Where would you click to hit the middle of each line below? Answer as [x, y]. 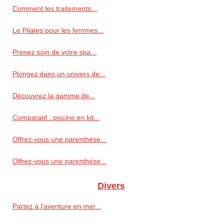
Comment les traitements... [55, 9]
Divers [111, 186]
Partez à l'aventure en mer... [57, 206]
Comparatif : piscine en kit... [56, 118]
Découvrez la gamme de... [54, 96]
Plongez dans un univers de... [59, 74]
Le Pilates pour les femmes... [58, 30]
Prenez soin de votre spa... [55, 52]
